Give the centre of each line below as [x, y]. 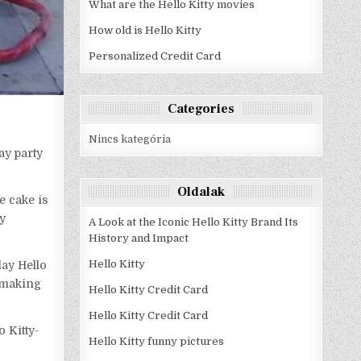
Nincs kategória [130, 139]
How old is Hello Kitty [145, 30]
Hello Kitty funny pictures [157, 341]
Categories [201, 109]
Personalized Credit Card [155, 56]
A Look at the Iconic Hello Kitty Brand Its [194, 222]
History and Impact [139, 238]
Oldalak [201, 192]
